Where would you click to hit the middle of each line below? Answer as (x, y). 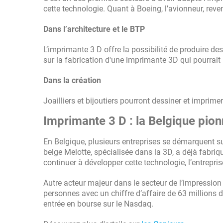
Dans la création (72, 80)
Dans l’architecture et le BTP (94, 29)
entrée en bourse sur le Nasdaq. (99, 204)
